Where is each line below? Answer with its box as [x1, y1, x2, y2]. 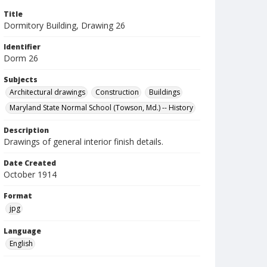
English [10, 238, 33, 249]
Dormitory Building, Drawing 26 [4, 20, 125, 31]
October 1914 [4, 169, 57, 180]
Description [4, 125, 49, 135]
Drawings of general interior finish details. [4, 136, 163, 147]
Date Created [4, 158, 56, 168]
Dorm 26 [4, 52, 38, 64]
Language [4, 226, 41, 236]
